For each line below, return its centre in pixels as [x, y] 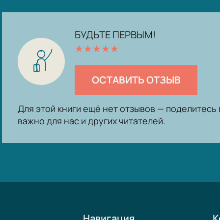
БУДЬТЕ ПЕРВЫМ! [115, 35]
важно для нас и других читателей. [92, 121]
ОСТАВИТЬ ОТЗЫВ [136, 80]
